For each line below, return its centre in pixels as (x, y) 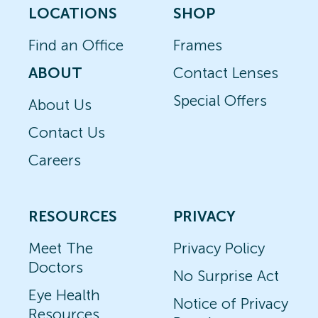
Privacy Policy (219, 248)
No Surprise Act (226, 276)
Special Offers (220, 100)
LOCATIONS (73, 13)
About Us (60, 105)
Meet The (61, 248)
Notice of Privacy (231, 303)
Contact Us (67, 132)
